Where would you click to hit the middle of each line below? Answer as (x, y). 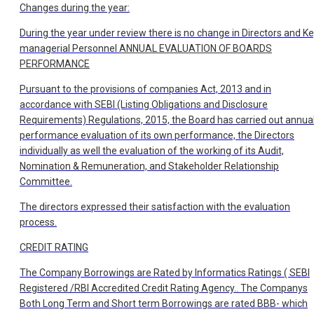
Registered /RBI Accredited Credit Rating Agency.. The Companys (164, 288)
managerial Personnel (69, 49)
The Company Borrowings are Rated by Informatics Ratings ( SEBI (165, 273)
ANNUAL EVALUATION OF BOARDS (196, 49)
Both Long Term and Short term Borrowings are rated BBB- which (164, 304)
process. (38, 223)
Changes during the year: (75, 8)
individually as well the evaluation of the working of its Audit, (152, 151)
